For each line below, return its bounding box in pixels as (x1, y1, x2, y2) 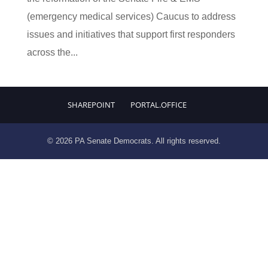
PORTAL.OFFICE (130, 99, 187, 110)
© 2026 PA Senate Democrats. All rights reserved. (47, 136, 221, 145)
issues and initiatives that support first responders (26, 29, 235, 39)
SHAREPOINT (68, 99, 115, 110)
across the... (26, 47, 78, 57)
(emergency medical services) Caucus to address (26, 11, 236, 22)
